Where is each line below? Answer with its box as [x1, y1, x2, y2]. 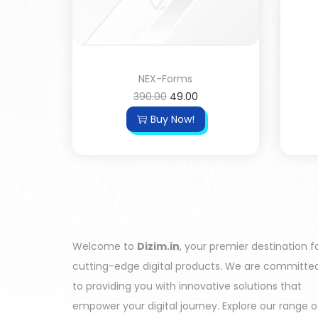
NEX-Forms [138, 71, 193, 86]
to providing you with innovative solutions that [72, 278, 302, 293]
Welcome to [72, 238, 137, 253]
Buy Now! [150, 111, 194, 126]
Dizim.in [137, 238, 180, 253]
